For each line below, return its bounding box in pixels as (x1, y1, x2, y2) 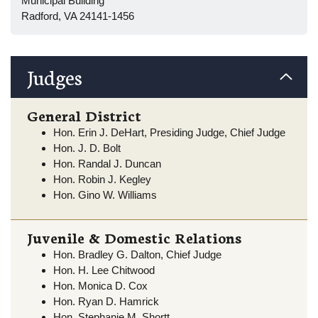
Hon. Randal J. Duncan (53, 158, 161, 170)
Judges (26, 62, 82, 91)
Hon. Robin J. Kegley (53, 173, 151, 186)
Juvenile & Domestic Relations (26, 227, 241, 247)
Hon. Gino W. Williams (53, 189, 157, 202)
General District (26, 105, 141, 126)
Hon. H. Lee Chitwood (53, 264, 155, 276)
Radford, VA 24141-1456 (21, 10, 134, 23)
